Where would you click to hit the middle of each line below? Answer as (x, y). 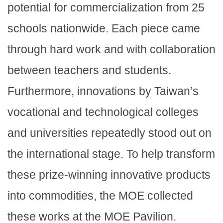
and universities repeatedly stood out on (110, 133)
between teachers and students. (89, 70)
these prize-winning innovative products (109, 175)
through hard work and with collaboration (111, 50)
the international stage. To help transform (111, 154)
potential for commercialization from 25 (106, 8)
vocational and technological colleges (103, 112)
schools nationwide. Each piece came (104, 29)
